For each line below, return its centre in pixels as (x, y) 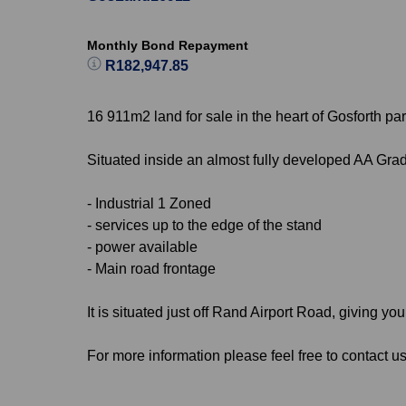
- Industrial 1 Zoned (149, 203)
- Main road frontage (151, 269)
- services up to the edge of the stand (204, 225)
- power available (142, 247)
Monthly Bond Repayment (168, 45)
